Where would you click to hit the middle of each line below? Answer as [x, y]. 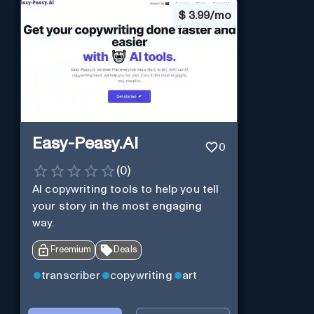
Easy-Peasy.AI [85, 144]
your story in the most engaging [117, 206]
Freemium [70, 250]
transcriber [70, 276]
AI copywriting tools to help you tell [125, 189]
